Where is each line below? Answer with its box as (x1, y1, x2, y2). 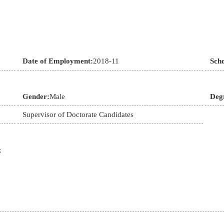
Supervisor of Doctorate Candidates (22, 110, 133, 118)
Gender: (22, 92, 49, 100)
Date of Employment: (22, 57, 93, 65)
